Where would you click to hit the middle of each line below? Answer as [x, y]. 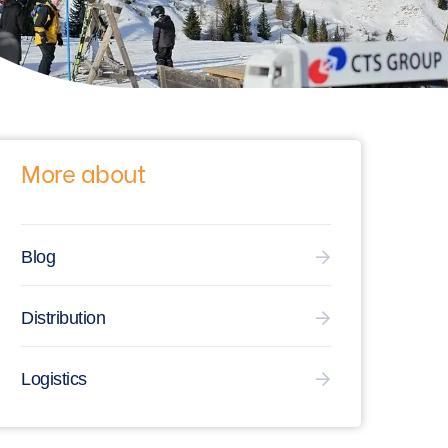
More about [83, 172]
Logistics [54, 379]
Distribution [63, 318]
